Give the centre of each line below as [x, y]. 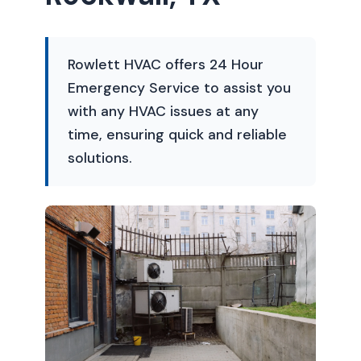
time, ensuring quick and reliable [177, 135]
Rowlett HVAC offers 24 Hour [166, 64]
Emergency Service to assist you [179, 88]
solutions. [100, 158]
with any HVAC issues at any [163, 111]
